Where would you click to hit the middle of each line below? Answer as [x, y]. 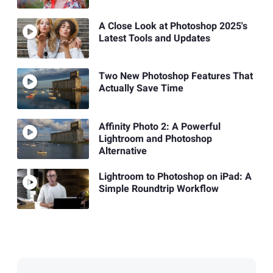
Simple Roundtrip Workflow [158, 189]
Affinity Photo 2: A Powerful [159, 126]
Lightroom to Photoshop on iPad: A [175, 177]
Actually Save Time [141, 89]
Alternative [122, 151]
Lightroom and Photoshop [155, 139]
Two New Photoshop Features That [175, 76]
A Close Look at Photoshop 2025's [173, 27]
